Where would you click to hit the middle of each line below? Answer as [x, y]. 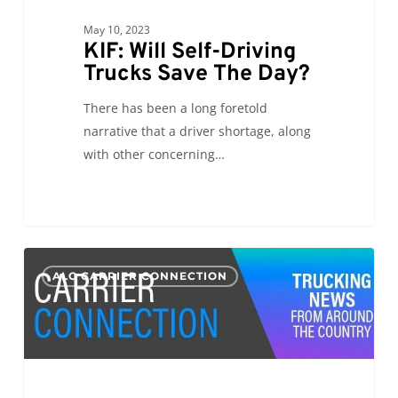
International [61, 282]
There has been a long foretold [175, 108]
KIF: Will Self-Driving [189, 53]
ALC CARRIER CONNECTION [139, 276]
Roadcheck [55, 305]
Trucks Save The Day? [196, 75]
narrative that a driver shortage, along [197, 131]
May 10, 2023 [116, 30]
